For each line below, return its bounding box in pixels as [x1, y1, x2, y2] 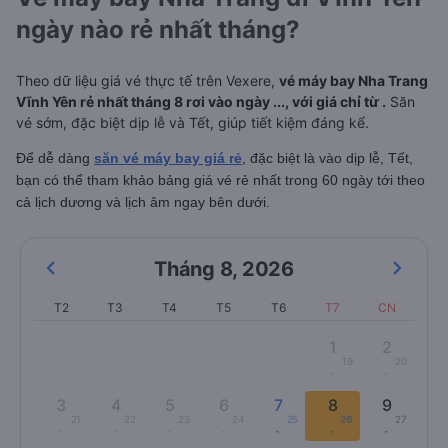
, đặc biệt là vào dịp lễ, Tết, [242, 150, 413, 166]
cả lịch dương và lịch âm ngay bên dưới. [16, 194, 270, 210]
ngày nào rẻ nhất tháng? [16, 15, 300, 44]
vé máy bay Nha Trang [279, 72, 428, 89]
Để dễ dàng [16, 150, 94, 166]
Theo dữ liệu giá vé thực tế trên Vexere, [16, 72, 279, 89]
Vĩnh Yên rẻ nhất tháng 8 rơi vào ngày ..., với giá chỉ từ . [16, 93, 386, 110]
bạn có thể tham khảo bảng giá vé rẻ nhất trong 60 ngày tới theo [16, 172, 425, 188]
